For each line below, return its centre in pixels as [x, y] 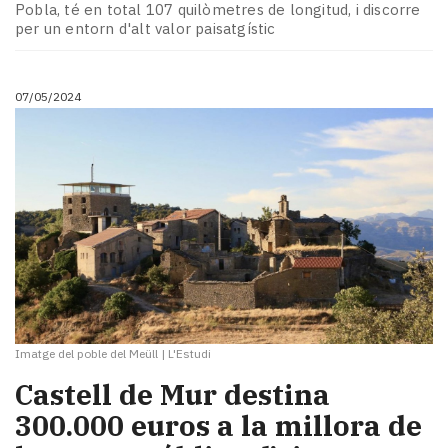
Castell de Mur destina [172, 395]
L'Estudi [189, 353]
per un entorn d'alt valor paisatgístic [145, 29]
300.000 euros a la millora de [218, 426]
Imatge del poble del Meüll [86, 353]
